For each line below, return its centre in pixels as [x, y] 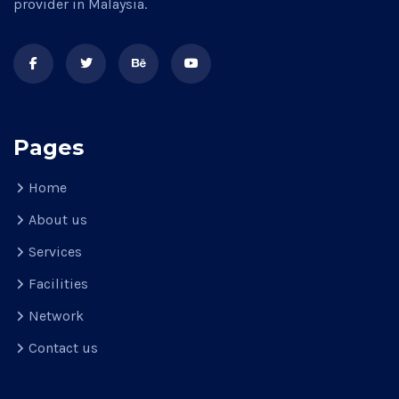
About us [58, 220]
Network [56, 316]
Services [55, 252]
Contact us [63, 348]
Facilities [58, 284]
